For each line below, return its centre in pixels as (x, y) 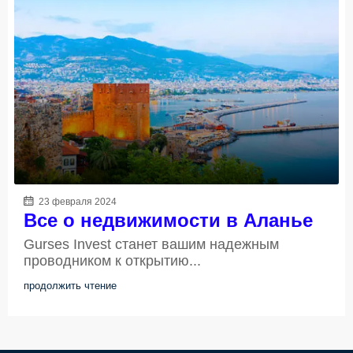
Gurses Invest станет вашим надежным (151, 244)
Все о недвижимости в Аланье (168, 220)
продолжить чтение (70, 285)
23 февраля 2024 (76, 201)
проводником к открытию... (112, 260)
